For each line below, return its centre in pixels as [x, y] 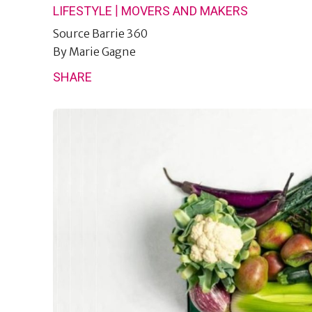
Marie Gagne [102, 52]
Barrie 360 [120, 33]
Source [72, 33]
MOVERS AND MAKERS [185, 11]
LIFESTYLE [83, 11]
